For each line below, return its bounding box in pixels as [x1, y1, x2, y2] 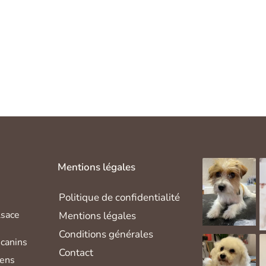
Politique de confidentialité [59, 190, 180, 204]
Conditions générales [59, 227, 154, 241]
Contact [59, 245, 94, 259]
